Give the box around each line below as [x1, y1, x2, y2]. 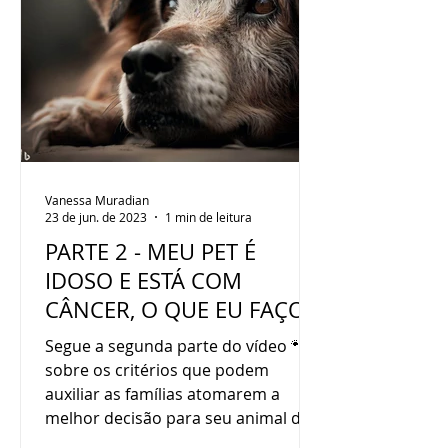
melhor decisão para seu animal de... [45, 407, 322, 429]
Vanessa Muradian [45, 191, 149, 208]
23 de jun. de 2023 [45, 209, 147, 225]
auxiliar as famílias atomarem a [45, 383, 280, 405]
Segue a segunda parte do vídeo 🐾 [45, 335, 307, 357]
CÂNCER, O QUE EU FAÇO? [45, 295, 314, 324]
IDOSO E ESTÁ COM [45, 266, 242, 295]
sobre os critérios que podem [45, 359, 269, 381]
